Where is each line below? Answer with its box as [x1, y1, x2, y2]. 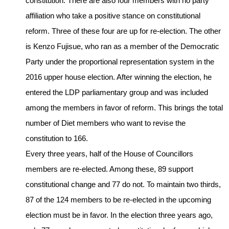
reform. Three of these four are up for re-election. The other [26, 26, 221, 35]
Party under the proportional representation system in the [26, 57, 214, 66]
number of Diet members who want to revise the [26, 118, 186, 127]
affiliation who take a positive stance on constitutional [26, 11, 200, 20]
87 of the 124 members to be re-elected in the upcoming [26, 195, 211, 204]
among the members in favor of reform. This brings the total [26, 103, 223, 112]
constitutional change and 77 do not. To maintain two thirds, [26, 179, 221, 189]
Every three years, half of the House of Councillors [26, 149, 193, 158]
